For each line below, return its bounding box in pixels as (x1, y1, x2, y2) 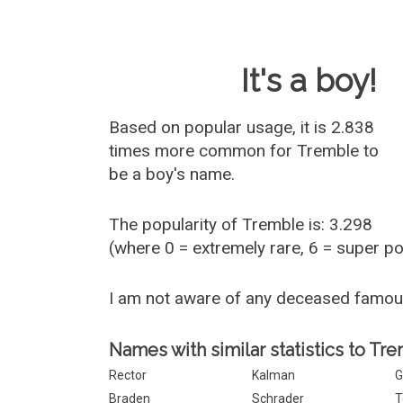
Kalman (252, 368, 296, 382)
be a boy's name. (109, 164, 236, 184)
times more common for (109, 140, 298, 161)
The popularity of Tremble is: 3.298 (109, 214, 373, 235)
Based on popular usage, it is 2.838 (109, 117, 375, 138)
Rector (109, 368, 148, 382)
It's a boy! (241, 62, 378, 99)
